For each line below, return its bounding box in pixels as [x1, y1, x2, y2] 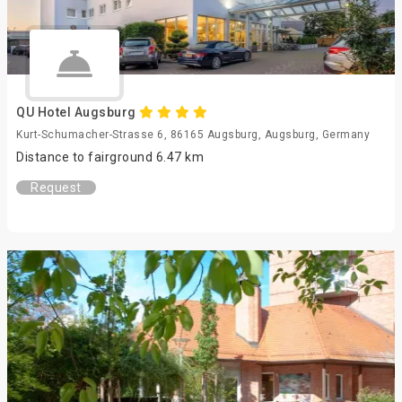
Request [31, 180, 82, 195]
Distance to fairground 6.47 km [16, 150, 204, 164]
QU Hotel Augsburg [16, 105, 139, 119]
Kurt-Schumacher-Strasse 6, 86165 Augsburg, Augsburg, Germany [16, 128, 370, 141]
